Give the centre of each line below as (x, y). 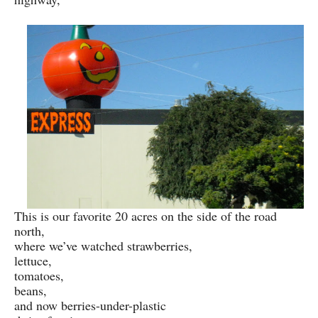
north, (29, 231)
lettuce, (33, 261)
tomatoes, (39, 276)
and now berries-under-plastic (90, 306)
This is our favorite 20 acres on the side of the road (146, 216)
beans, (31, 291)
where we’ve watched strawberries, (103, 246)
